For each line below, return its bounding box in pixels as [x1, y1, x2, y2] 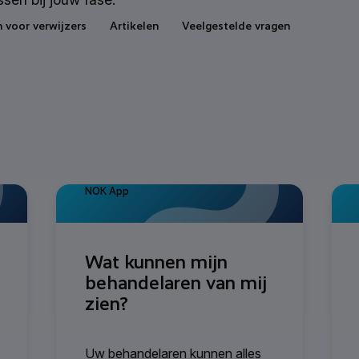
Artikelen [109, 18, 159, 32]
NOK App [85, 184, 129, 197]
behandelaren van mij [85, 271, 267, 294]
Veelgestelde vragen [181, 18, 290, 32]
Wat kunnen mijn [85, 250, 228, 273]
